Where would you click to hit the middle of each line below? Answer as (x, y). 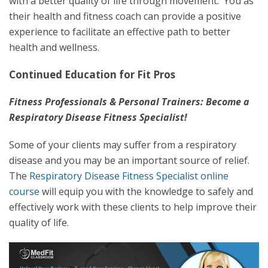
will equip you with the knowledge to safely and (146, 191)
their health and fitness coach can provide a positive (125, 16)
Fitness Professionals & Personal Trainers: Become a (129, 101)
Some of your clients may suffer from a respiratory (123, 144)
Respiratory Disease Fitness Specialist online (129, 176)
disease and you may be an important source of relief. (129, 160)
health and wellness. (54, 47)
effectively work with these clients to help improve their (133, 207)
